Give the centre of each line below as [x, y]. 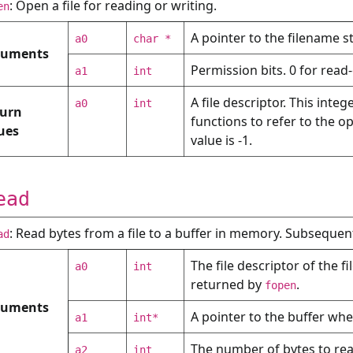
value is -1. [221, 140]
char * [152, 39]
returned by [228, 284]
